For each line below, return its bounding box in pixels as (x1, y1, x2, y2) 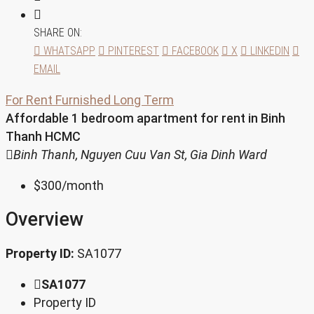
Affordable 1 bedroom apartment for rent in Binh (6, 110, 285, 125)
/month (62, 177, 104, 193)
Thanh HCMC (6, 128, 81, 144)
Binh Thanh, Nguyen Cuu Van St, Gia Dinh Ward (13, 146, 267, 162)
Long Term (114, 92, 174, 107)
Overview (6, 208, 83, 231)
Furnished (55, 92, 114, 107)
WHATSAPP (41, 43, 95, 57)
